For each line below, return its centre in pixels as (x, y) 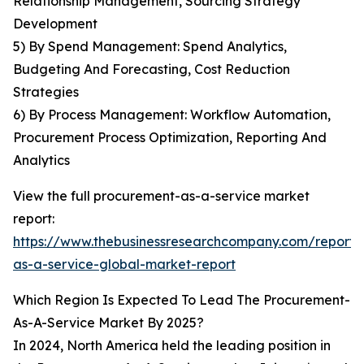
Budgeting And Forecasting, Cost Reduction (152, 69)
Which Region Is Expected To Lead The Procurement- (182, 300)
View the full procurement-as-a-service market (161, 196)
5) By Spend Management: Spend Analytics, (150, 47)
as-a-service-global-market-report (124, 264)
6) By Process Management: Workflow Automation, (172, 115)
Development (55, 24)
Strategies (46, 92)
